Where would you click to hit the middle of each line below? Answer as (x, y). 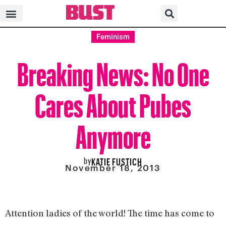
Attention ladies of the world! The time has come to (110, 213)
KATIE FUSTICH (117, 160)
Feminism (113, 37)
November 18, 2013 (113, 168)
